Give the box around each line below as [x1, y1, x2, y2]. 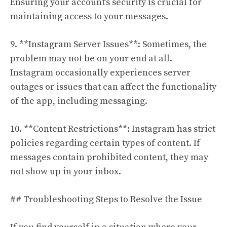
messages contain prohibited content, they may [10, 152, 208, 163]
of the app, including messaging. [10, 95, 147, 107]
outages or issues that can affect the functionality [10, 81, 216, 93]
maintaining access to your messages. [10, 11, 168, 22]
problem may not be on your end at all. [10, 53, 172, 64]
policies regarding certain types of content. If [10, 137, 200, 149]
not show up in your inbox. [10, 166, 121, 177]
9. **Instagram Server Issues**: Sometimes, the [10, 39, 207, 50]
